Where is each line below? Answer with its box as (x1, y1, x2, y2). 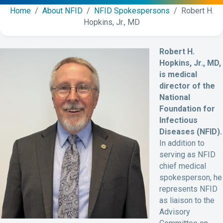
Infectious (159, 115, 198, 125)
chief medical (159, 161, 206, 171)
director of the (159, 81, 215, 91)
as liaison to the (159, 196, 215, 206)
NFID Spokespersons (94, 6, 170, 16)
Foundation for (159, 104, 215, 114)
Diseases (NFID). (159, 127, 222, 137)
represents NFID (159, 184, 218, 194)
